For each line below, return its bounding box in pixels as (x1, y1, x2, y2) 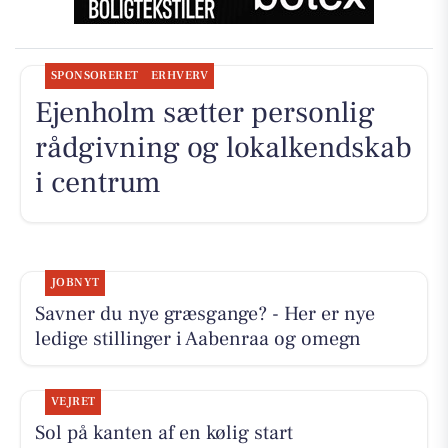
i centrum (34, 163, 161, 203)
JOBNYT (50, 274, 100, 290)
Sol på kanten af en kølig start (34, 419, 293, 446)
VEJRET (50, 393, 96, 409)
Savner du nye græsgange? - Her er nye (34, 300, 375, 327)
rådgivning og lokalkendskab (34, 128, 412, 168)
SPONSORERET (50, 68, 139, 84)
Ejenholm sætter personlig (34, 93, 375, 133)
